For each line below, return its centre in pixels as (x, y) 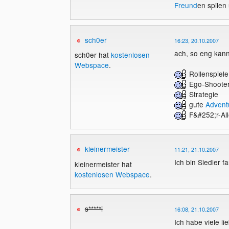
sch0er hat (93, 55)
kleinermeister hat (103, 164)
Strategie (202, 94)
